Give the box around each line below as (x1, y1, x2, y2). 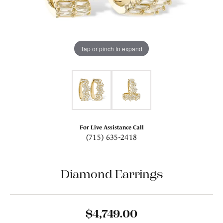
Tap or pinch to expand (81, 44, 142, 53)
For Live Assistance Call (79, 124, 144, 130)
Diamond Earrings (60, 167, 163, 181)
